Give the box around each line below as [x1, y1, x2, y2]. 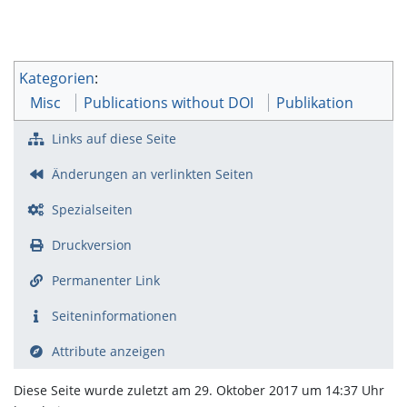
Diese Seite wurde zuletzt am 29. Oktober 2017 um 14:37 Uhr [14, 381, 384, 399]
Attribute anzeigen [51, 342, 165, 360]
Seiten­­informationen [51, 306, 177, 324]
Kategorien [19, 67, 94, 88]
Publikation [276, 92, 353, 113]
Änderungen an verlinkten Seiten [51, 164, 253, 183]
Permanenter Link [51, 271, 160, 289]
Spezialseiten [51, 200, 133, 218]
